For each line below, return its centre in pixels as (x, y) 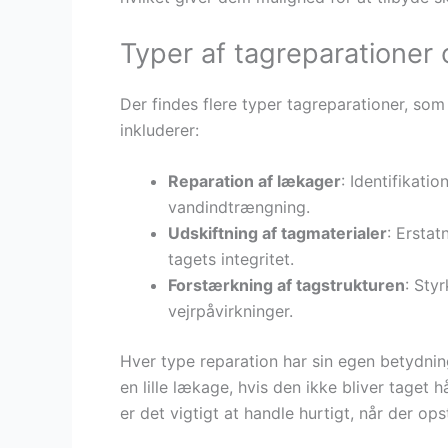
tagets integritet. (231, 259)
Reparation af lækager (254, 181)
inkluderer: (159, 129)
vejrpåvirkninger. (230, 311)
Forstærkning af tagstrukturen (286, 285)
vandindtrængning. (239, 207)
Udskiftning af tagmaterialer (277, 233)
